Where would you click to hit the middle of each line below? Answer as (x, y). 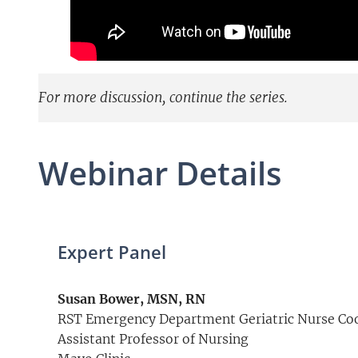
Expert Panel (112, 252)
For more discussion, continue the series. (163, 98)
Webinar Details (160, 173)
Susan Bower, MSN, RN (131, 299)
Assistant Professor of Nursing (153, 339)
